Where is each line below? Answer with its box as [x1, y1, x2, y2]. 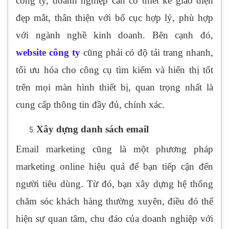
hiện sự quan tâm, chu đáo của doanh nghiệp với [16, 213, 213, 224]
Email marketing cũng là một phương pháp [16, 144, 213, 155]
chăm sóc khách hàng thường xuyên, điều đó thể [16, 196, 213, 207]
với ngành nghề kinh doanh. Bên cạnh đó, [16, 30, 213, 41]
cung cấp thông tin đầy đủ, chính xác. [16, 99, 165, 110]
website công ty [16, 47, 80, 58]
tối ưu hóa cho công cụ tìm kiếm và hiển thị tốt [16, 64, 213, 76]
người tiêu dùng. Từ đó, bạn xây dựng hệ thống [16, 178, 213, 190]
